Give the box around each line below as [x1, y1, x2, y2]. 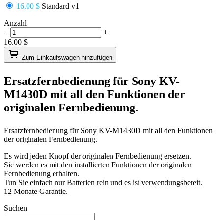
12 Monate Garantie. [4, 187, 68, 195]
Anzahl [4, 18, 27, 27]
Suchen [4, 203, 27, 212]
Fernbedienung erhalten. [4, 169, 79, 178]
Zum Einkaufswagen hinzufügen [22, 54, 112, 61]
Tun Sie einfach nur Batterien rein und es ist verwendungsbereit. [4, 178, 202, 187]
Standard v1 [40, 1, 79, 10]
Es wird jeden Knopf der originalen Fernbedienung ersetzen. [4, 151, 191, 160]
